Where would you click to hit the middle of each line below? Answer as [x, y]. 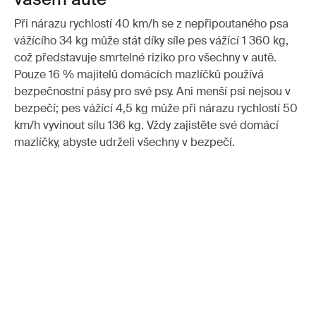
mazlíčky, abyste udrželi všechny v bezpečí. [124, 142]
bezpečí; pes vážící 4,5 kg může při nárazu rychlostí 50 [156, 109]
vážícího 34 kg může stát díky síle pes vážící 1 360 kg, [151, 41]
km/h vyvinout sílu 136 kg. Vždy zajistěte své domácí [146, 126]
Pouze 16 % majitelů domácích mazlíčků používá [139, 75]
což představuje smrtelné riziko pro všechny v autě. [145, 58]
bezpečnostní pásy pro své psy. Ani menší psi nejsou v [152, 92]
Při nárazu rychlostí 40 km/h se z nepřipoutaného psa [151, 24]
